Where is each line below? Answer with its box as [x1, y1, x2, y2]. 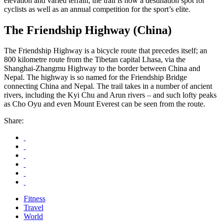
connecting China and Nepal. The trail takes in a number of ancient [4, 82, 212, 91]
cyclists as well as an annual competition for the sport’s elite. [4, 4, 190, 13]
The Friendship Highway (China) [4, 23, 172, 37]
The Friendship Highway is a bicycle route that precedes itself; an [4, 46, 207, 55]
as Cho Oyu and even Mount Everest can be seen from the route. [4, 100, 205, 109]
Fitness [24, 194, 45, 203]
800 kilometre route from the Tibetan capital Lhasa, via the [4, 55, 185, 64]
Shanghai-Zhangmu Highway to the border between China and [4, 64, 200, 73]
